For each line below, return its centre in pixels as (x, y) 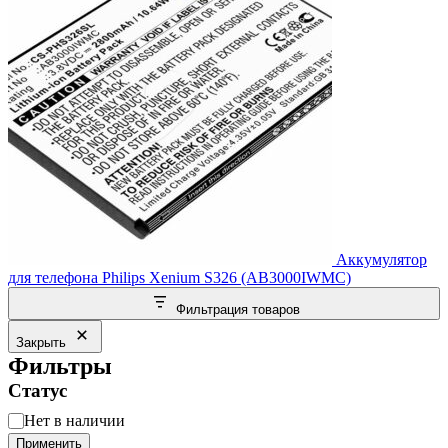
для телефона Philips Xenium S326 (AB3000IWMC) (179, 278)
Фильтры (60, 366)
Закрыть (41, 343)
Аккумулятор (381, 260)
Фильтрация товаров (238, 310)
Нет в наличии (74, 421)
